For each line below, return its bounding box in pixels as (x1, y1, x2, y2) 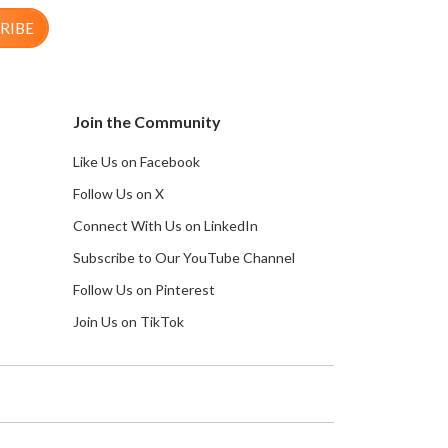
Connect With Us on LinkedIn (73, 216, 258, 234)
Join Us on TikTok (73, 312, 184, 330)
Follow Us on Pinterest (73, 280, 215, 298)
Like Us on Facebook (73, 152, 200, 170)
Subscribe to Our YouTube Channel (73, 248, 295, 266)
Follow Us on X (73, 184, 164, 202)
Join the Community (73, 111, 221, 131)
